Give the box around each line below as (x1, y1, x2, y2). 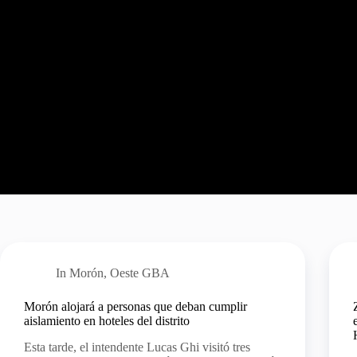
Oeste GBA (110, 266, 171, 280)
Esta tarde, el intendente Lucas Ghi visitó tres (24, 339, 250, 354)
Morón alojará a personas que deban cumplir (24, 300, 247, 313)
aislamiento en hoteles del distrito (24, 314, 190, 328)
